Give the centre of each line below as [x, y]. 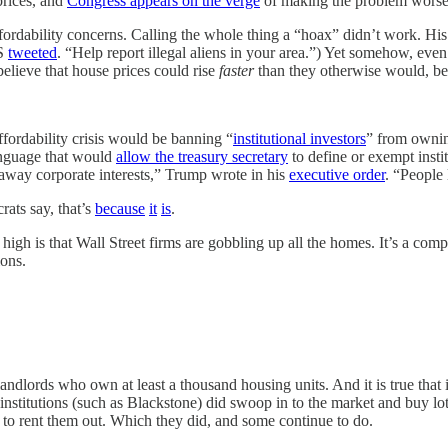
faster [236, 70]
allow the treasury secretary [202, 156]
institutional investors [299, 138]
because [120, 208]
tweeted [32, 52]
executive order [337, 174]
